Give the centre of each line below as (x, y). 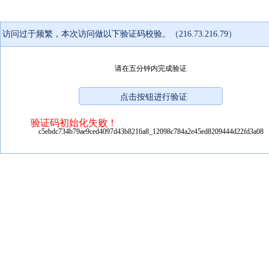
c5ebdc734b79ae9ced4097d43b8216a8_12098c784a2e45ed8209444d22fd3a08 (151, 131)
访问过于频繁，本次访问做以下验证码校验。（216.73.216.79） (119, 34)
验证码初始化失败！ (74, 122)
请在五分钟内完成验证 (151, 68)
